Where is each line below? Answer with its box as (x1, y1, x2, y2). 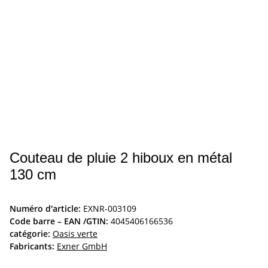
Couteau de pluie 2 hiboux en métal (10, 150, 232, 166)
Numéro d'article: (10, 203, 83, 215)
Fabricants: (10, 240, 54, 252)
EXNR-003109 (83, 203, 136, 215)
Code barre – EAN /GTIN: (10, 215, 108, 227)
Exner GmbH (57, 240, 107, 252)
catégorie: (10, 228, 53, 240)
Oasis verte (53, 228, 98, 240)
